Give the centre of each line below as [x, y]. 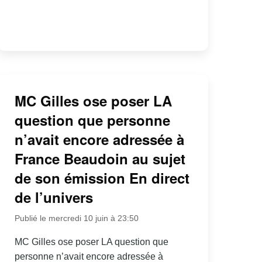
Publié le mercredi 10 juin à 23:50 [76, 218]
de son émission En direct [102, 177]
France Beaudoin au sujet [100, 158]
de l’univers [54, 197]
